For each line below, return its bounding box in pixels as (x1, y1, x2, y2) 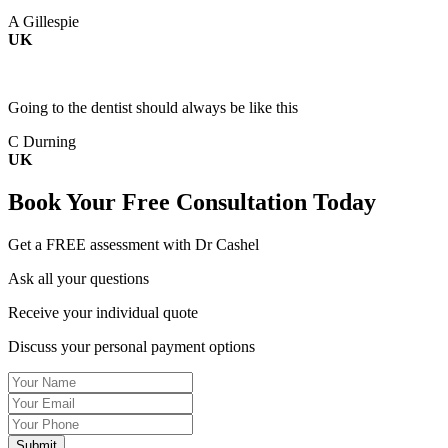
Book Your (8, 189, 122, 216)
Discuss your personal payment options (8, 338, 255, 356)
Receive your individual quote (8, 304, 198, 322)
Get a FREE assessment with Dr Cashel (8, 236, 259, 254)
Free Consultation (122, 189, 307, 216)
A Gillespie (8, 13, 79, 31)
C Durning (8, 133, 76, 151)
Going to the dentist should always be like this (8, 99, 298, 117)
